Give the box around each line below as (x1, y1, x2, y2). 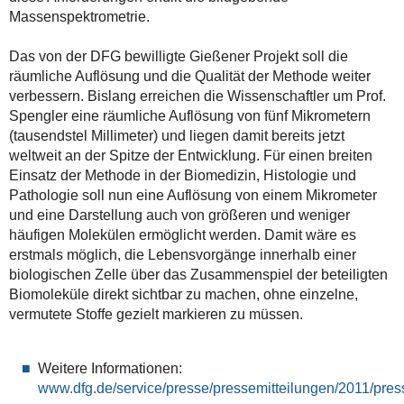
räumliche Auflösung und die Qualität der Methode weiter (8, 68, 371, 84)
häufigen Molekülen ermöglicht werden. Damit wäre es (8, 226, 356, 243)
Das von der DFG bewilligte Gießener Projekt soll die (8, 48, 348, 64)
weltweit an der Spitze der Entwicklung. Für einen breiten (8, 147, 372, 163)
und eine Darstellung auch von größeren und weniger (8, 207, 350, 223)
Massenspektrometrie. (8, 8, 150, 24)
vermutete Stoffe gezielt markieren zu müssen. (8, 306, 303, 322)
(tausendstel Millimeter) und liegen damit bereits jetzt (8, 127, 344, 143)
